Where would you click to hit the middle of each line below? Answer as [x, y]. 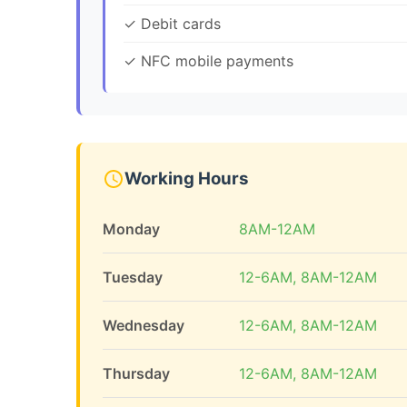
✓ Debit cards [172, 24]
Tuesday [133, 277]
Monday [131, 229]
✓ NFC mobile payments [208, 61]
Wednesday [144, 325]
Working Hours [187, 179]
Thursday [136, 373]
